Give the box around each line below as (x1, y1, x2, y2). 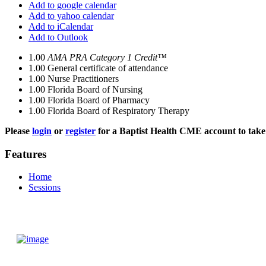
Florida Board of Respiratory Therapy (47, 106, 189, 116)
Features (5, 147, 46, 160)
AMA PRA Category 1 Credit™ (47, 52, 167, 62)
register (65, 126, 96, 136)
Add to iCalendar (28, 21, 93, 31)
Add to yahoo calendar (28, 11, 114, 21)
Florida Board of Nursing (47, 84, 142, 94)
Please (5, 126, 32, 136)
